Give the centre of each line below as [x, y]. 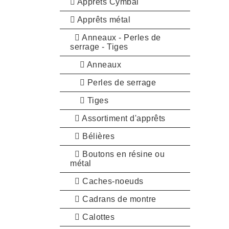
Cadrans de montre [118, 199]
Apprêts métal [103, 19]
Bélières [97, 136]
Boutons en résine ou [122, 154]
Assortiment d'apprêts [123, 118]
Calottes [97, 217]
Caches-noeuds [112, 181]
